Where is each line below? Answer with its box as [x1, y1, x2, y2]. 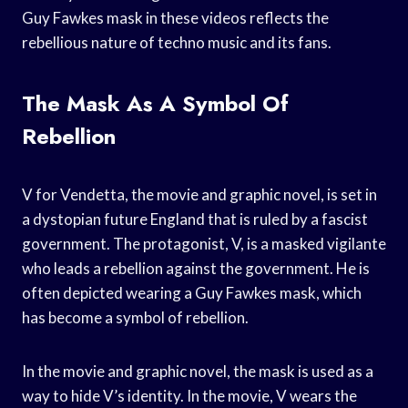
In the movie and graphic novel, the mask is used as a [22, 361, 373, 381]
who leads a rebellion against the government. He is [22, 258, 370, 278]
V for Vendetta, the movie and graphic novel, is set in [22, 184, 377, 204]
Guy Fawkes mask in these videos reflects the [22, 7, 329, 27]
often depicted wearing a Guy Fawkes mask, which [22, 282, 362, 302]
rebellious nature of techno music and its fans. [22, 32, 331, 52]
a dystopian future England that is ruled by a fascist [22, 209, 368, 229]
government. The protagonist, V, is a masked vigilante [22, 233, 386, 253]
